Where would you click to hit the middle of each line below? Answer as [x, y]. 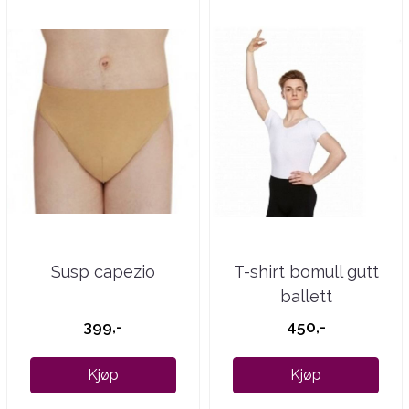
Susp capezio [103, 271]
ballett [306, 296]
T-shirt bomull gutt [306, 271]
